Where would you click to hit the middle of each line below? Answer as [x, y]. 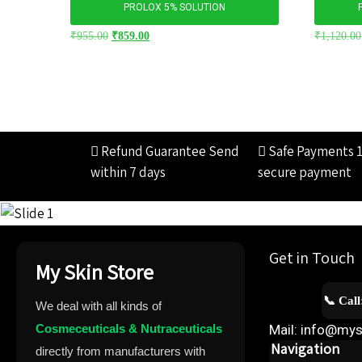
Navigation [305, 349]
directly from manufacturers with [120, 351]
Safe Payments [310, 152]
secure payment [305, 173]
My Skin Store [95, 272]
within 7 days [128, 173]
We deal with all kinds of [99, 306]
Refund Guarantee [152, 152]
